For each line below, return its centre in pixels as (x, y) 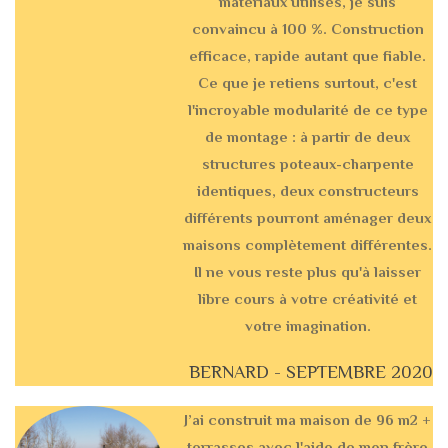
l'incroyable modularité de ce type (307, 110)
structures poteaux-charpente (307, 164)
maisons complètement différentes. (308, 245)
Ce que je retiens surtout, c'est (308, 83)
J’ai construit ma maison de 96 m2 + (308, 420)
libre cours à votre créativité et (308, 299)
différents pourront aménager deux (308, 218)
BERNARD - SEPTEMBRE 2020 (311, 372)
